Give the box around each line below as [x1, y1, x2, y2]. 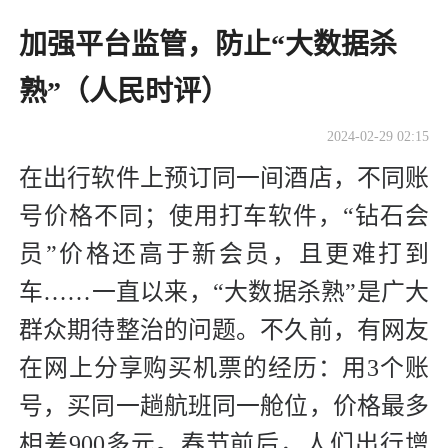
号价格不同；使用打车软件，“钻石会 [19, 202, 429, 229]
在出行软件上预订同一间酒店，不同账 [19, 164, 429, 191]
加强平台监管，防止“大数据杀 [19, 29, 397, 61]
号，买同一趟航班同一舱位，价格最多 [19, 392, 429, 419]
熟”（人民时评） [19, 76, 229, 108]
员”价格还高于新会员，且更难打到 [19, 240, 429, 267]
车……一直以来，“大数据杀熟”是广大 [19, 278, 429, 305]
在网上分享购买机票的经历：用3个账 [19, 354, 429, 381]
